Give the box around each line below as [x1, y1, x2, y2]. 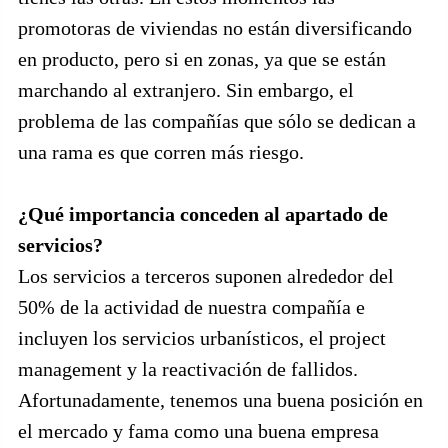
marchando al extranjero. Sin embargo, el [18, 79, 354, 101]
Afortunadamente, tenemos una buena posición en [18, 389, 423, 411]
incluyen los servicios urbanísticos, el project [18, 327, 386, 349]
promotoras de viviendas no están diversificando [18, 17, 412, 39]
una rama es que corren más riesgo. [18, 141, 304, 163]
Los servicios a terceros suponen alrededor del [18, 265, 394, 287]
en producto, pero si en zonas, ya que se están [18, 48, 386, 70]
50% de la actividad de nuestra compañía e [18, 296, 365, 318]
